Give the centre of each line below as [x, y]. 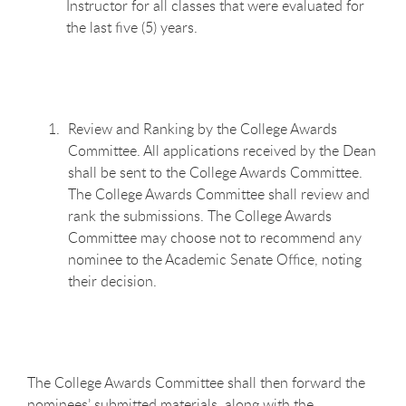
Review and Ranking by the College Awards [203, 128]
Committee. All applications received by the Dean [222, 150]
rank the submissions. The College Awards [200, 215]
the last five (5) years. [132, 27]
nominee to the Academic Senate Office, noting [215, 259]
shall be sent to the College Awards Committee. [215, 172]
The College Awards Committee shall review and [219, 193]
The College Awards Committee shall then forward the [196, 382]
